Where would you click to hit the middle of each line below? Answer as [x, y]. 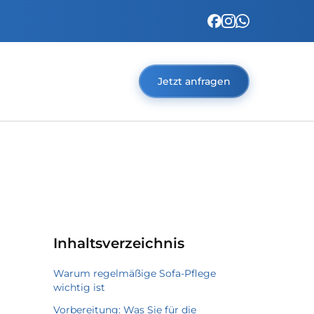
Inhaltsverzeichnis [119, 243]
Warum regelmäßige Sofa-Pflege [135, 273]
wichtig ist [79, 287]
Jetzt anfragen [194, 81]
